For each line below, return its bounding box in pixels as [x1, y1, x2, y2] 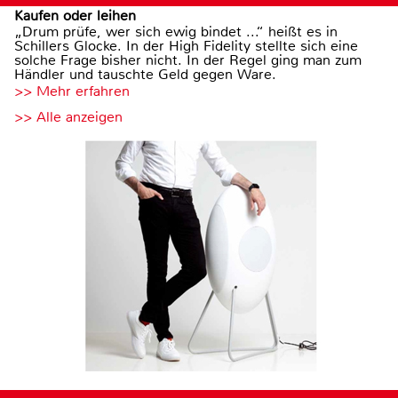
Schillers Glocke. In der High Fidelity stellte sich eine [14, 36, 358, 56]
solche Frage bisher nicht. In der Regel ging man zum [14, 51, 362, 70]
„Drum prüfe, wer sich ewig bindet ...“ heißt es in [14, 22, 338, 42]
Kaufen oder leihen [14, 6, 136, 26]
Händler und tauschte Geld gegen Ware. [14, 65, 276, 84]
